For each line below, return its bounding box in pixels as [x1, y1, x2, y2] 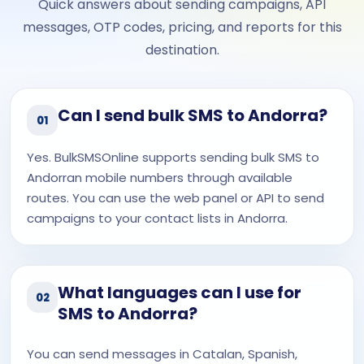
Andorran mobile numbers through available [27, 169, 292, 186]
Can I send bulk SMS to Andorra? [58, 104, 327, 127]
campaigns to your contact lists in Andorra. [27, 210, 288, 227]
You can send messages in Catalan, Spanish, [27, 345, 297, 362]
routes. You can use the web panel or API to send [27, 189, 324, 206]
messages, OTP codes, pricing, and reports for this [22, 18, 342, 37]
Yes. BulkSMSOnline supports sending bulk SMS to [27, 149, 319, 166]
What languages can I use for [58, 281, 301, 304]
